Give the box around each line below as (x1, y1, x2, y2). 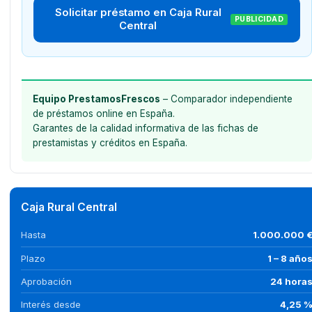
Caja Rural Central (20, 200, 117, 214)
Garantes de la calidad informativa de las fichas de (32, 122, 258, 134)
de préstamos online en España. (32, 107, 175, 119)
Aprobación (20, 275, 72, 287)
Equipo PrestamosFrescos (32, 93, 160, 104)
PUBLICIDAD (234, 15, 283, 24)
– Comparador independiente (159, 93, 292, 104)
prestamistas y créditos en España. (32, 136, 187, 148)
